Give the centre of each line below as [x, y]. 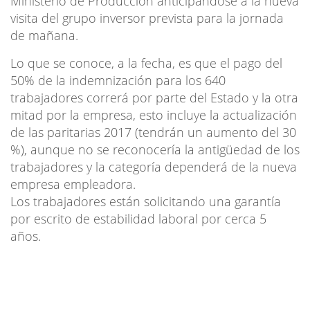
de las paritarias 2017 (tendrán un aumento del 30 [153, 132]
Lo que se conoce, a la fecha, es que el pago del [146, 63]
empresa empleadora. [73, 184]
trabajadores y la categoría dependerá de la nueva [154, 166]
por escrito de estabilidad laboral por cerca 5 [138, 218]
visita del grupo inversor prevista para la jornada [147, 18]
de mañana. [44, 35]
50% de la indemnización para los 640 [118, 80]
